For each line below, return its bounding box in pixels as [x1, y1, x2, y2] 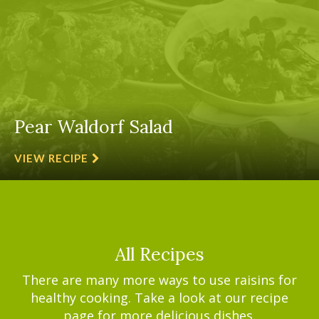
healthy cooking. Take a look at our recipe [31, 289, 288, 306]
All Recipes [115, 243, 204, 266]
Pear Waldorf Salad [14, 115, 173, 138]
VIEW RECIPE [14, 152, 88, 164]
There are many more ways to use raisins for [22, 271, 297, 288]
